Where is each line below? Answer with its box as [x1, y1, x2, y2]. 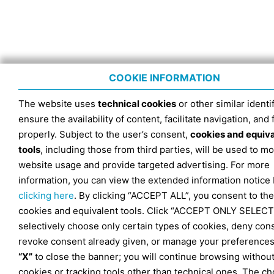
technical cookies [98, 98, 176, 109]
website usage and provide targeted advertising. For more [18, 159, 270, 171]
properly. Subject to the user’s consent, [18, 128, 190, 140]
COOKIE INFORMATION [108, 72, 220, 84]
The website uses [18, 98, 98, 109]
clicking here [18, 190, 74, 201]
